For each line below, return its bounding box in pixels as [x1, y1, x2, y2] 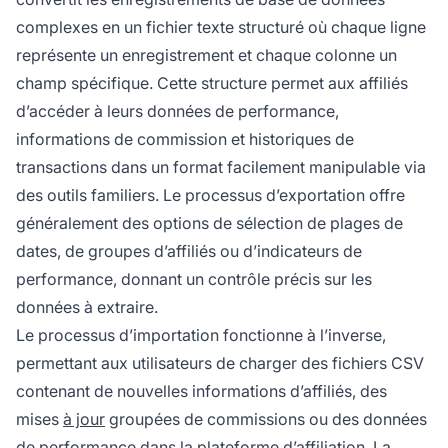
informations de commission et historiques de [16, 129, 354, 150]
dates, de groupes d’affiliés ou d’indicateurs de [16, 241, 362, 262]
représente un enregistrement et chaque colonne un [16, 45, 397, 66]
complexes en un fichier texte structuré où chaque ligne [16, 17, 426, 38]
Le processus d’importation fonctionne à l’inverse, [16, 325, 386, 346]
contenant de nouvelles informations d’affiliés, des [16, 381, 387, 402]
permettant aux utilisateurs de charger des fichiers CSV [16, 353, 424, 374]
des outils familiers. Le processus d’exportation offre [16, 185, 405, 206]
